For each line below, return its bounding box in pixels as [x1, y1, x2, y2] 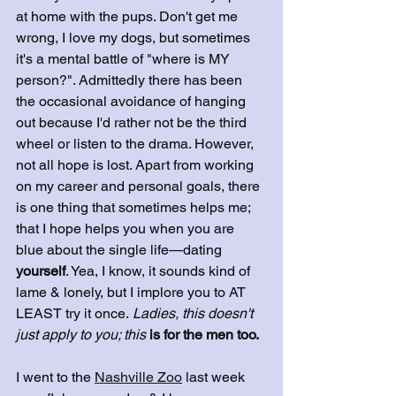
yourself [16, 263, 65, 279]
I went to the [16, 369, 95, 385]
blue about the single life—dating [16, 241, 222, 258]
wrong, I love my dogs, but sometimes [16, 29, 254, 46]
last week [182, 369, 248, 385]
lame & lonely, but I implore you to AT [16, 284, 249, 301]
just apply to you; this [16, 326, 146, 343]
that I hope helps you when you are [16, 220, 238, 237]
